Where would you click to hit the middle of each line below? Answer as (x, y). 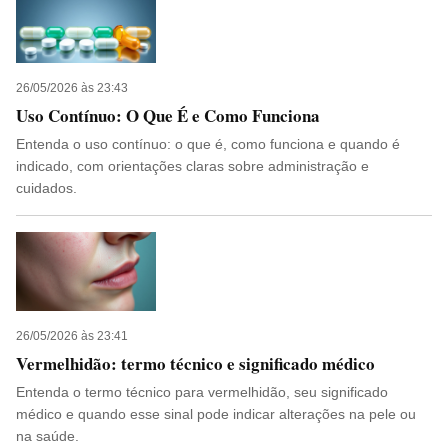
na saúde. (47, 436)
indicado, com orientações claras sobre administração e (192, 166)
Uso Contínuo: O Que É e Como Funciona (168, 115)
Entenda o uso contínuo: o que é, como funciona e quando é (208, 144)
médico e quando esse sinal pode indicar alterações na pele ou (216, 414)
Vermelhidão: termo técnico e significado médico (195, 363)
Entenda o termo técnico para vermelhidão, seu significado (202, 392)
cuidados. (46, 188)
